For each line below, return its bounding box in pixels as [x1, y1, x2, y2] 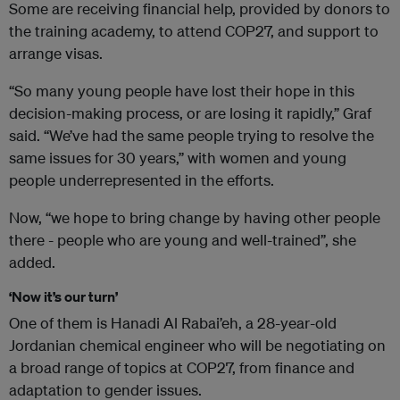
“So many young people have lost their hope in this [9, 81, 354, 101]
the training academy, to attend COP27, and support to [9, 21, 379, 41]
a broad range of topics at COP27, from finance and [9, 358, 354, 378]
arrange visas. [9, 44, 103, 63]
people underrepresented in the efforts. [9, 171, 274, 190]
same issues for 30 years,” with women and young [9, 148, 346, 168]
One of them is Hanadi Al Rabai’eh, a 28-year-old [9, 313, 337, 333]
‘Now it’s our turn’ [9, 287, 118, 306]
